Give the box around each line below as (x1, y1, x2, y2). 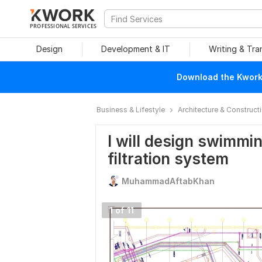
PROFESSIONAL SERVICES (30, 22, 97, 29)
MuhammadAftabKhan (122, 176, 215, 186)
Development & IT (101, 44, 170, 54)
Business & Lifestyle (96, 105, 165, 114)
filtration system (108, 150, 229, 168)
